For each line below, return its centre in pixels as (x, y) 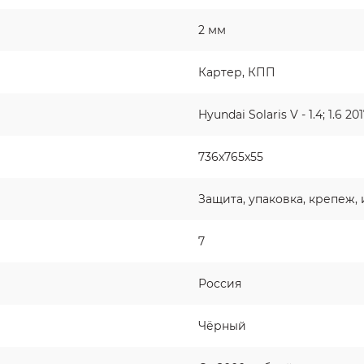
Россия (220, 284)
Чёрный (222, 326)
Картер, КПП (237, 72)
